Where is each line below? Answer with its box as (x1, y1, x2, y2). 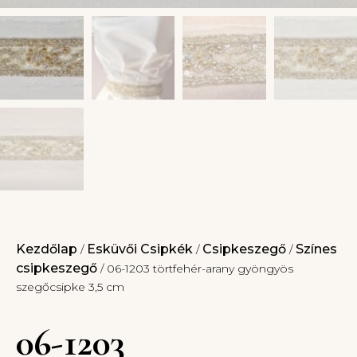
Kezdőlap (16, 241, 77, 257)
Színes (296, 241, 337, 257)
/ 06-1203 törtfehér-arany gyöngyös (97, 261, 293, 277)
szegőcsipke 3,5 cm (16, 280, 124, 295)
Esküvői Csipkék (87, 241, 193, 257)
